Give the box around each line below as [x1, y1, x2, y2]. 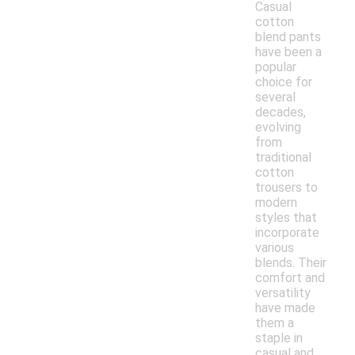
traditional [255, 150, 311, 166]
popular [255, 59, 296, 75]
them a [255, 315, 294, 331]
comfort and [255, 270, 325, 286]
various [255, 240, 294, 256]
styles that [255, 210, 317, 226]
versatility [255, 285, 311, 301]
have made [255, 300, 315, 316]
